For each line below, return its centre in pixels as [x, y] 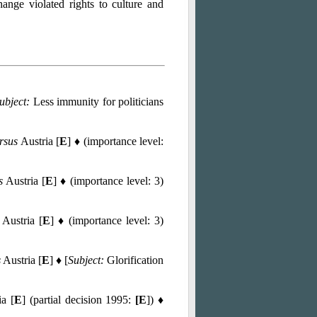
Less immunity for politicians [97, 102]
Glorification [134, 260]
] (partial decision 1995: [79, 300]
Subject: [86, 260]
